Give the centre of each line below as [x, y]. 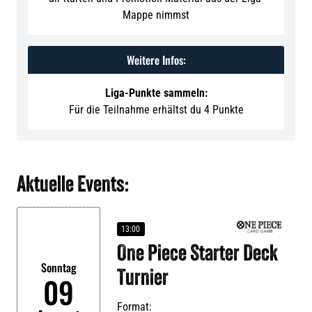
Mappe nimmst [156, 15]
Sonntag [58, 267]
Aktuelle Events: [73, 186]
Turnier [143, 279]
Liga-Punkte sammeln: [156, 93]
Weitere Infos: [156, 60]
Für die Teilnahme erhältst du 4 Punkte [156, 110]
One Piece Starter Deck [197, 255]
